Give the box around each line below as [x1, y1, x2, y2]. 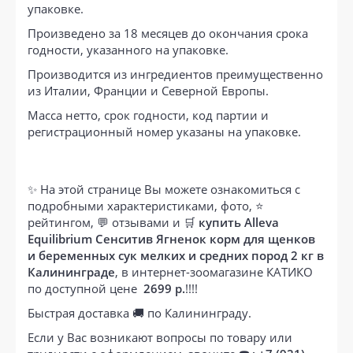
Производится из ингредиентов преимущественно [28, 65, 323, 82]
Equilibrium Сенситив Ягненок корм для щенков [28, 230, 315, 247]
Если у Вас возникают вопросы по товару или [28, 329, 292, 345]
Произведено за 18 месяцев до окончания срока [28, 24, 308, 41]
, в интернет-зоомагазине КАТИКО [115, 263, 313, 280]
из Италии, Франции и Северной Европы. [28, 82, 269, 98]
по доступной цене [28, 280, 143, 296]
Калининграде [28, 263, 115, 280]
